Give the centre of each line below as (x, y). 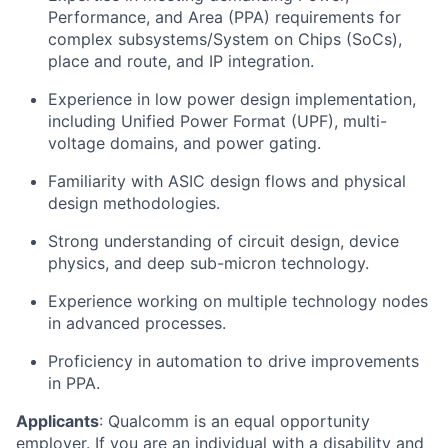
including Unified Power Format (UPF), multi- (217, 120)
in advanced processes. (137, 322)
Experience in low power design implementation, (232, 98)
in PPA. (74, 382)
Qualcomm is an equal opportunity (239, 420)
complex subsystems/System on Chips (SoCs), (225, 38)
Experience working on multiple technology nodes (238, 300)
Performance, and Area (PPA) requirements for (224, 16)
